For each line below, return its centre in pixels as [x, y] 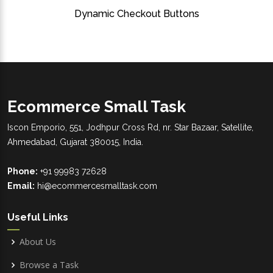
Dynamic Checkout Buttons [136, 13]
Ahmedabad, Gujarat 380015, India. [75, 142]
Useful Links [38, 218]
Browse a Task [49, 264]
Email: [21, 186]
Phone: [23, 172]
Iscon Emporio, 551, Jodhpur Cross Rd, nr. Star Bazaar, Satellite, [130, 128]
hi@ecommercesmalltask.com [96, 186]
